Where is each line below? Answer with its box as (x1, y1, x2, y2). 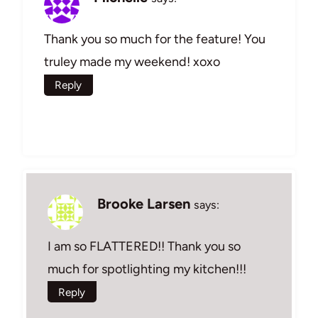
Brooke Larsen (97, 195, 190, 213)
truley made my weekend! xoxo (44, 54, 220, 70)
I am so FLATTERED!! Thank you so (48, 238, 241, 254)
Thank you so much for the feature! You (44, 31, 265, 48)
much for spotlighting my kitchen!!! (48, 261, 246, 277)
